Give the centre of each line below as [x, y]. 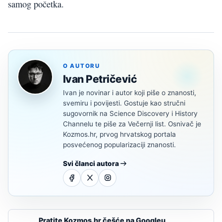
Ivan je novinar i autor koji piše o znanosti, [130, 92]
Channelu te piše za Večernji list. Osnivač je [132, 124]
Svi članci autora [91, 163]
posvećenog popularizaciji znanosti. [119, 144]
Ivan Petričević [100, 79]
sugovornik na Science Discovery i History [130, 113]
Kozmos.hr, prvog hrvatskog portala [119, 134]
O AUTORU [82, 66]
